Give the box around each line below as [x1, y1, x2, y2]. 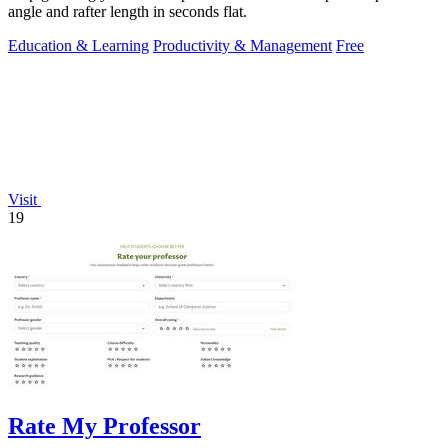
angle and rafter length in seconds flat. [8, 3, 247, 21]
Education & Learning [8, 37, 149, 55]
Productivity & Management [153, 37, 332, 55]
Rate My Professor [8, 413, 201, 440]
